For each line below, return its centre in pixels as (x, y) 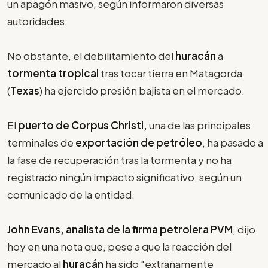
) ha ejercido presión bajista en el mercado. (142, 90)
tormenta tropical (53, 73)
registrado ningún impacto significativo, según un (124, 177)
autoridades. (37, 21)
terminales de (41, 142)
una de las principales (199, 125)
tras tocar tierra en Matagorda (170, 73)
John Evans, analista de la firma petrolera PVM (120, 229)
